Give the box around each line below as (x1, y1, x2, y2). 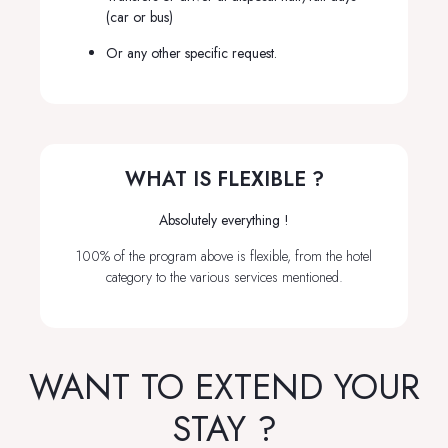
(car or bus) (106, 7, 173, 28)
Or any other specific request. (106, 42, 277, 63)
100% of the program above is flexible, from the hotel (76, 245, 372, 266)
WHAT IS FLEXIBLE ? (124, 165, 324, 195)
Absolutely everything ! (159, 210, 289, 231)
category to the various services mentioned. (105, 266, 343, 287)
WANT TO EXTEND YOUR (28, 361, 420, 412)
